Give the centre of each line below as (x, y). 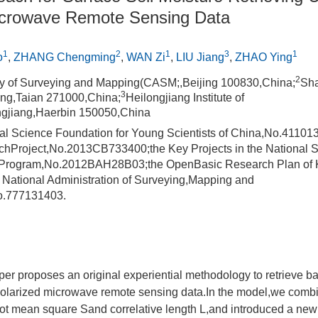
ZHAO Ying (264, 57)
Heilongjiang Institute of (185, 98)
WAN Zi (146, 57)
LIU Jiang (200, 57)
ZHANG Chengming (65, 57)
